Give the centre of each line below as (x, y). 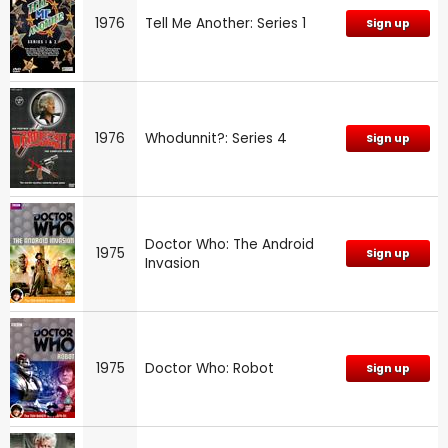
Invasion (172, 263)
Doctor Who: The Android (229, 244)
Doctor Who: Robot (209, 368)
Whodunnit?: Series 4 (216, 138)
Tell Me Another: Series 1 (225, 23)
